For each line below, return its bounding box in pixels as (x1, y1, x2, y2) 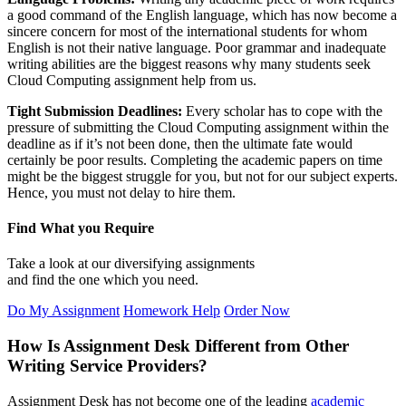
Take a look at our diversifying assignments (7, 256, 255, 272)
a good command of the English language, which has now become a (7, 6, 397, 23)
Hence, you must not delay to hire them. (7, 184, 236, 200)
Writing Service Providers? (7, 356, 208, 376)
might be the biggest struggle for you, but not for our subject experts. (7, 168, 398, 184)
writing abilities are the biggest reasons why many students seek (7, 55, 371, 72)
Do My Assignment (7, 303, 120, 319)
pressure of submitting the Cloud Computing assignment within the (7, 119, 389, 135)
